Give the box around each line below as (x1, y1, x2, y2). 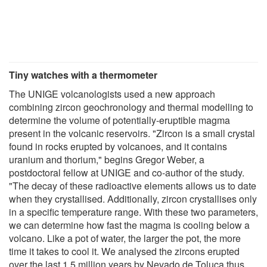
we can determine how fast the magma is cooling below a (9, 218, 250, 232)
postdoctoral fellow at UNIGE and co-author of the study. (9, 165, 244, 179)
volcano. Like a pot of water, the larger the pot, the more (9, 231, 241, 245)
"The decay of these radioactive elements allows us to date (9, 178, 256, 193)
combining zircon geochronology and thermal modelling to (9, 100, 253, 114)
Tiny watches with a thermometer (9, 67, 157, 82)
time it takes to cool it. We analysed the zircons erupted (9, 244, 240, 258)
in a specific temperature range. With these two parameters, (9, 204, 258, 219)
